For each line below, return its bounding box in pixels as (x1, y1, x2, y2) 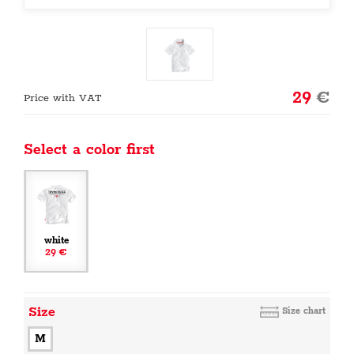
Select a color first (24, 141, 155, 160)
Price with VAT (24, 92, 101, 105)
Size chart (282, 305, 326, 317)
